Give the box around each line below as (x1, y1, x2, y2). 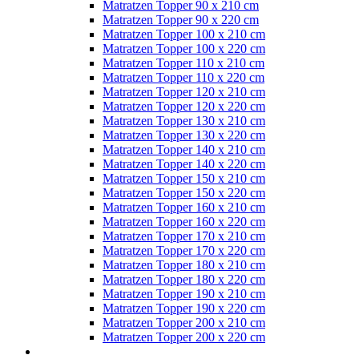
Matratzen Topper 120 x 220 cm (103, 99, 265, 113)
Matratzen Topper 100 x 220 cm (103, 41, 265, 55)
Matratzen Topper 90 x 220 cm (103, 12, 259, 26)
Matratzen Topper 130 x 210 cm (103, 113, 265, 127)
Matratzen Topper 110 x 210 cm (103, 55, 264, 70)
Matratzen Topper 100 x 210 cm (103, 26, 265, 41)
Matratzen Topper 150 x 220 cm (103, 185, 265, 200)
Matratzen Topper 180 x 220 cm (103, 272, 265, 286)
